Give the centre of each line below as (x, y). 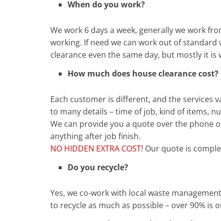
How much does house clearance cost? (143, 73)
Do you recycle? (98, 167)
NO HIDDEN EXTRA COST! (97, 148)
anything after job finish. (95, 136)
